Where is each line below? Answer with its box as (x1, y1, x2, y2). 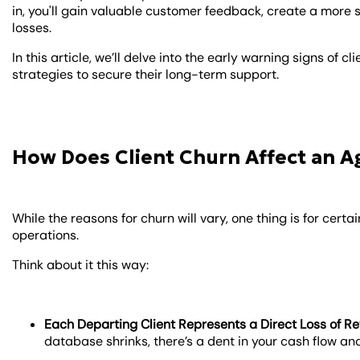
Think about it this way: (12, 256, 149, 273)
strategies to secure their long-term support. (12, 65, 280, 83)
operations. (12, 226, 80, 243)
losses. (12, 18, 52, 36)
